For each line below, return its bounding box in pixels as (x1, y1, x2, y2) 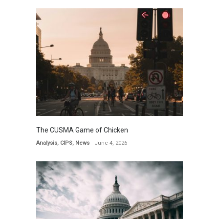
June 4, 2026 (94, 140, 127, 147)
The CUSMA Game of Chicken (36, 126, 128, 134)
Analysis (36, 140, 57, 147)
